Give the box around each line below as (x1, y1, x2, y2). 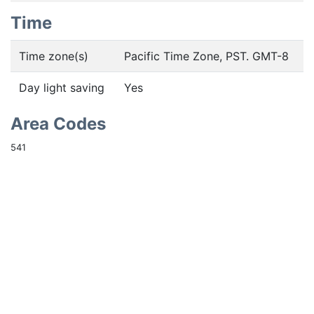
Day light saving (19, 81, 104, 95)
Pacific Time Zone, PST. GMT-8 (124, 49, 289, 63)
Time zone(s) (19, 49, 88, 63)
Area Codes (11, 114, 106, 134)
